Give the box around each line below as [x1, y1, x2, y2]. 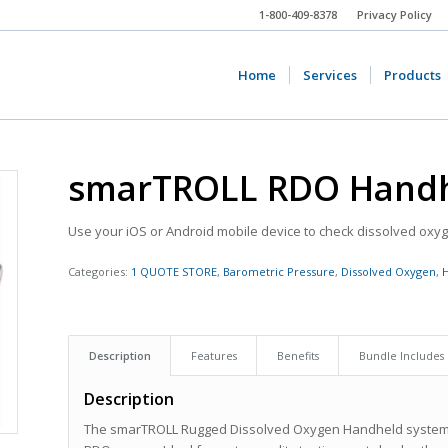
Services [303, 66, 357, 84]
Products [384, 66, 441, 84]
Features [191, 348, 238, 364]
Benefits [277, 348, 320, 364]
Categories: [68, 264, 132, 280]
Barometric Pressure [223, 264, 336, 280]
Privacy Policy [357, 7, 432, 22]
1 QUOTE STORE [131, 264, 218, 280]
